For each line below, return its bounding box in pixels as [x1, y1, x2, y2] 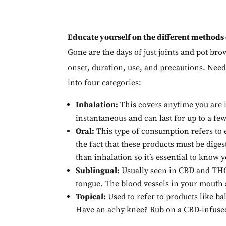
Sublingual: [76, 165, 120, 176]
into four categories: [68, 78, 142, 88]
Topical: [76, 192, 106, 202]
